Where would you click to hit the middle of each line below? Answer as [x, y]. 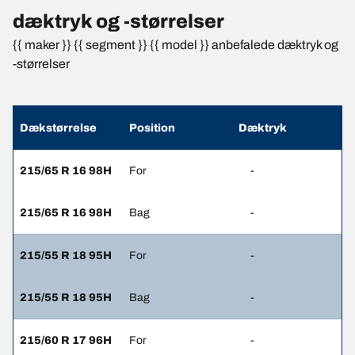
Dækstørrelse [58, 128]
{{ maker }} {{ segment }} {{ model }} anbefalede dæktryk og [176, 45]
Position [152, 128]
